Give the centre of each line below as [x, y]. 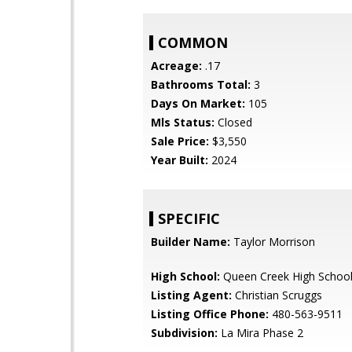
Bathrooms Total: [201, 84]
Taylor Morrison [273, 242]
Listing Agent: [191, 295]
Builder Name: [191, 242]
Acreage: [176, 66]
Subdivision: [184, 333]
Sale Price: [180, 141]
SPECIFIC [189, 218]
